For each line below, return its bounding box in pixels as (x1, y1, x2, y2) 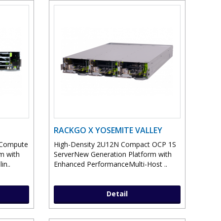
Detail (106, 189, 128, 199)
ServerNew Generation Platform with (53, 149, 172, 159)
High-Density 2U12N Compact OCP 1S (53, 140, 176, 149)
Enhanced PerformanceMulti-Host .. (53, 159, 167, 169)
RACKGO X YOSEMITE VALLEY (53, 125, 162, 136)
